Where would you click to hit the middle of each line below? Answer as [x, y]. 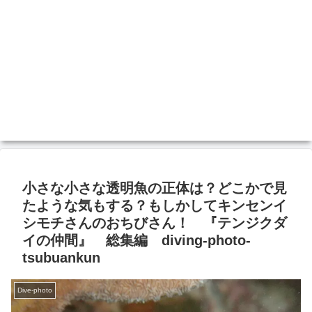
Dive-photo [35, 290]
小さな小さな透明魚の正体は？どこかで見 [155, 188]
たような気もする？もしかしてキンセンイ [155, 205]
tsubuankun [61, 258]
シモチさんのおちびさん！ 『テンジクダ [155, 223]
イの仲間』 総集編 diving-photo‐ [136, 240]
